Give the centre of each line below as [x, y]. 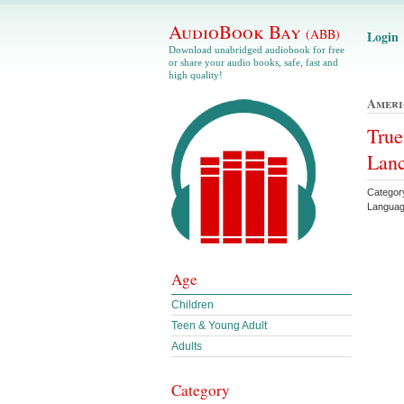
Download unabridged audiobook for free [257, 50]
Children [193, 305]
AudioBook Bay [237, 32]
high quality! [196, 75]
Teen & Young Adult [219, 326]
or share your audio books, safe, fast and [253, 62]
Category [201, 390]
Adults [187, 346]
